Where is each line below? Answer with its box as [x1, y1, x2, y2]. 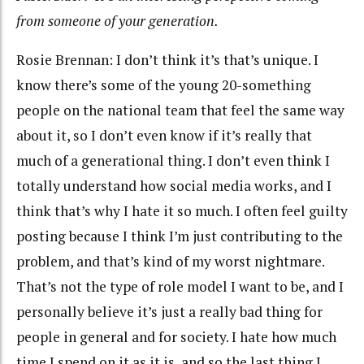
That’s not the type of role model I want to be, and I [16, 277, 344, 297]
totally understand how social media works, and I [16, 176, 331, 196]
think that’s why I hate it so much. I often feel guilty [16, 201, 348, 221]
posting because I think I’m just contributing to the [16, 227, 343, 246]
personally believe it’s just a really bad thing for [16, 302, 323, 322]
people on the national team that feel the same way [16, 101, 344, 120]
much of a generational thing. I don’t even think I [16, 151, 330, 171]
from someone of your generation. [16, 11, 219, 30]
